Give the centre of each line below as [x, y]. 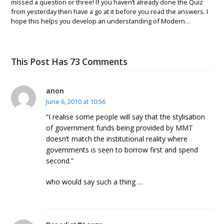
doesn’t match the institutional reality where [117, 139]
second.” [60, 161]
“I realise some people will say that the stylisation [126, 117]
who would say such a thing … [95, 182]
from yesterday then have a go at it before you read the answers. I [110, 11]
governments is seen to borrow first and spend [122, 150]
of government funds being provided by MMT [120, 128]
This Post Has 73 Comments [69, 61]
